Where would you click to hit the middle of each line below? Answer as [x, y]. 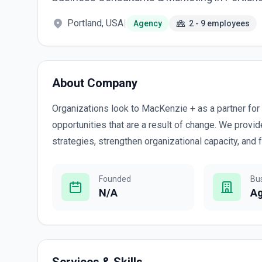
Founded [115, 179]
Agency [148, 23]
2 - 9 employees [219, 23]
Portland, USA [95, 23]
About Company [95, 83]
